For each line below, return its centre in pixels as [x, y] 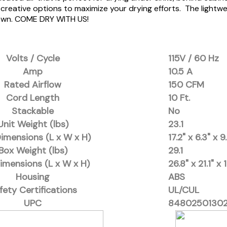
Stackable [33, 111]
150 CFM [186, 85]
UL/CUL [184, 190]
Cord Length [33, 98]
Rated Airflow [33, 85]
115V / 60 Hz [194, 59]
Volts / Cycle [33, 59]
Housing [33, 177]
